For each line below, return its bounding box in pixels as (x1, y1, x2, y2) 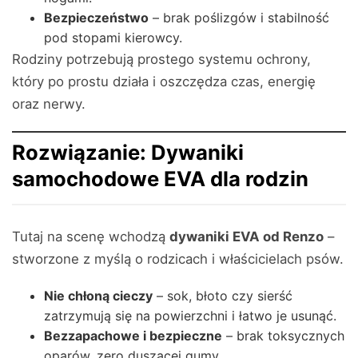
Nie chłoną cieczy (44, 288, 153, 304)
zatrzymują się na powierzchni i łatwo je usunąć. (44, 308, 336, 324)
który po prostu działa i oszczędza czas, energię (12, 74, 316, 89)
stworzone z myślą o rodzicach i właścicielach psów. (12, 251, 344, 267)
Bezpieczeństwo (44, 10, 149, 26)
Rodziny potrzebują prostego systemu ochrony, (12, 51, 311, 67)
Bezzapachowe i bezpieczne (44, 328, 222, 344)
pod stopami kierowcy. (44, 30, 182, 46)
